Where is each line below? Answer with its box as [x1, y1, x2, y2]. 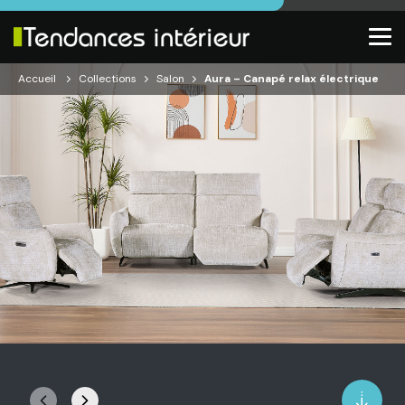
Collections [79, 71, 137, 86]
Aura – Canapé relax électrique [204, 71, 379, 86]
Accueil [18, 71, 56, 86]
